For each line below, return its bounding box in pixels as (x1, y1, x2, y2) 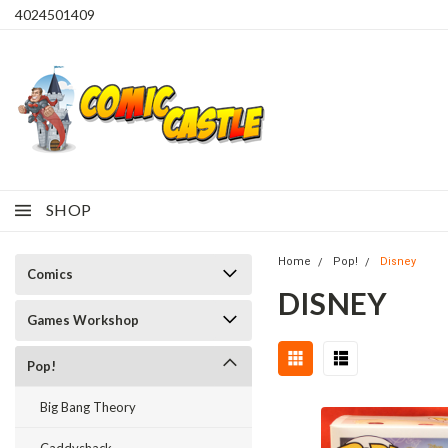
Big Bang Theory (40, 399, 136, 415)
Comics (27, 266, 73, 282)
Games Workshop (27, 312, 139, 328)
